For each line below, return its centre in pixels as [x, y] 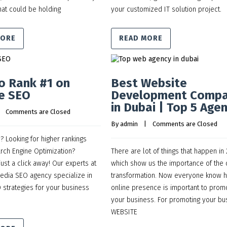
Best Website [149, 83]
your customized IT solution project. [166, 9]
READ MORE [141, 38]
